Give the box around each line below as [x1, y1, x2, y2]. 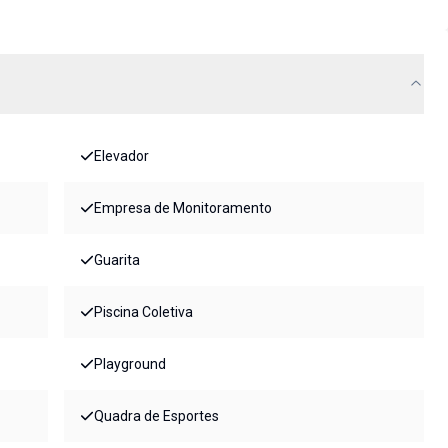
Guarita [94, 252, 140, 269]
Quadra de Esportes [94, 408, 219, 425]
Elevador [94, 148, 149, 165]
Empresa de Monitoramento [94, 200, 272, 217]
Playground [94, 356, 166, 373]
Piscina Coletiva [94, 304, 193, 321]
